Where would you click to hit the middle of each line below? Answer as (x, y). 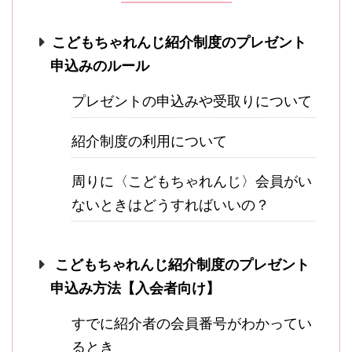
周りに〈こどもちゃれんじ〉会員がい (192, 181)
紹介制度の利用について (149, 141)
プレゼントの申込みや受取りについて (192, 101)
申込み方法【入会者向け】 (135, 288)
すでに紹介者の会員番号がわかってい (192, 324)
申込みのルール (100, 66)
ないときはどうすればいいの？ (170, 205)
